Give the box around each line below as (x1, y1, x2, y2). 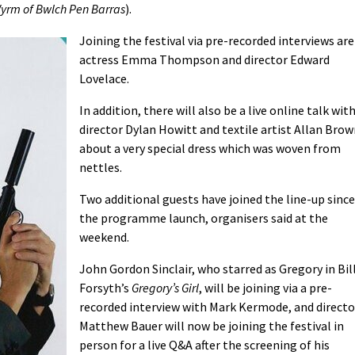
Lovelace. (79, 70, 129, 86)
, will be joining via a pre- (199, 279, 332, 296)
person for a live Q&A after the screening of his (79, 336, 330, 353)
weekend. (79, 228, 129, 245)
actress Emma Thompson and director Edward (79, 51, 330, 67)
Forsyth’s (79, 279, 132, 296)
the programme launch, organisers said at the (79, 209, 328, 226)
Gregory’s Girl (132, 279, 199, 296)
